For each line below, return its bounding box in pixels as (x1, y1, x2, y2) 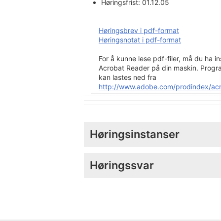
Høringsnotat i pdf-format (99, 35, 181, 44)
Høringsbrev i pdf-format (99, 26, 179, 35)
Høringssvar (90, 158, 154, 172)
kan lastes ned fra (99, 73, 156, 81)
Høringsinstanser (90, 127, 180, 141)
